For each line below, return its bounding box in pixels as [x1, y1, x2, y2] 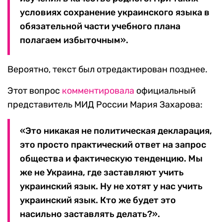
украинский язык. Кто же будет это [20, 195, 176, 206]
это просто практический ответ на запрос [20, 139, 206, 151]
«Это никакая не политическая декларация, [20, 125, 212, 137]
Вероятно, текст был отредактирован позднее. [7, 64, 208, 75]
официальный [134, 85, 196, 97]
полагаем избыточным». [20, 35, 128, 46]
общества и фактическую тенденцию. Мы [20, 153, 203, 165]
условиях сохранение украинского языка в [20, 7, 210, 18]
